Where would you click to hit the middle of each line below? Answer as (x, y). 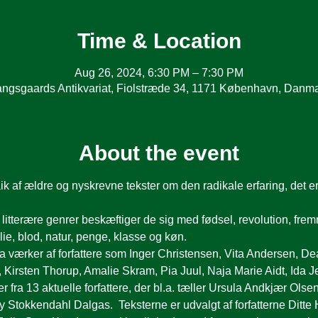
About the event (159, 153)
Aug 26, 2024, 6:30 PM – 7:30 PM (159, 73)
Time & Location (159, 41)
